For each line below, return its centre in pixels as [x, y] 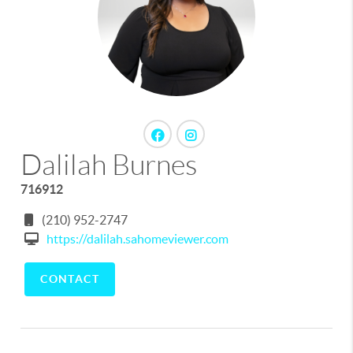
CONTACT [70, 279]
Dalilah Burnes [109, 165]
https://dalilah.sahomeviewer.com [138, 239]
